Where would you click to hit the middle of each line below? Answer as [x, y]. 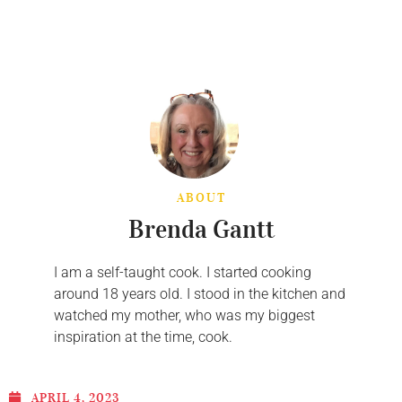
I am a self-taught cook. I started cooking [183, 273]
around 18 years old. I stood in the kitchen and [200, 294]
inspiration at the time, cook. [143, 337]
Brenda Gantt [201, 230]
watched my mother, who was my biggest [184, 316]
